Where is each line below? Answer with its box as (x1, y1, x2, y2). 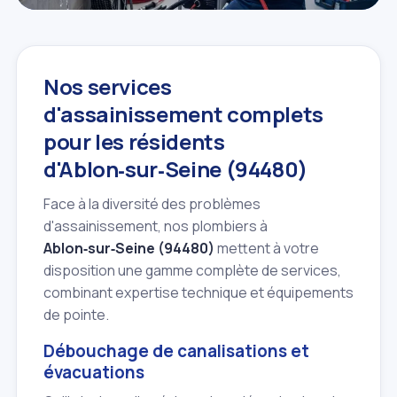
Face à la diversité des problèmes (43, 194, 261, 214)
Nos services (43, 72, 172, 102)
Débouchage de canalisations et (43, 339, 309, 363)
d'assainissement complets (43, 99, 324, 129)
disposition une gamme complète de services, (43, 261, 341, 281)
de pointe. (43, 305, 109, 325)
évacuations (43, 361, 144, 385)
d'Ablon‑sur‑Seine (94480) (43, 154, 307, 184)
